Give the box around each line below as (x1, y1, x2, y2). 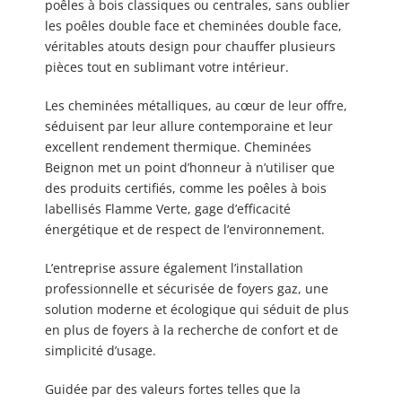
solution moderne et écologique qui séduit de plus (45, 300, 349, 318)
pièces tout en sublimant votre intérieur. (45, 57, 289, 75)
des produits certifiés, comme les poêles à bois (45, 179, 327, 197)
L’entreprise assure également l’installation (45, 258, 303, 276)
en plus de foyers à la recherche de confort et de (45, 320, 338, 338)
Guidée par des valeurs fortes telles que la (45, 380, 301, 398)
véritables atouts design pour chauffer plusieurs (45, 37, 336, 55)
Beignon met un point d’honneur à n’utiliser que (45, 158, 335, 176)
